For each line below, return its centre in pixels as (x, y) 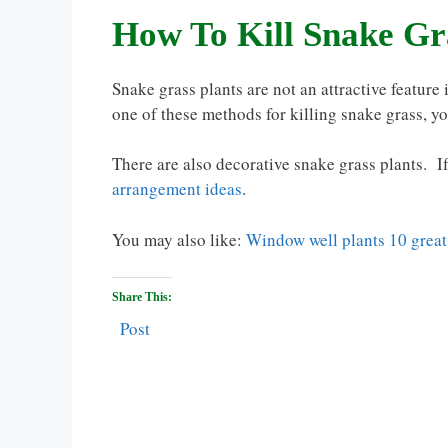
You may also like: (179, 239)
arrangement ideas (177, 189)
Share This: (142, 297)
